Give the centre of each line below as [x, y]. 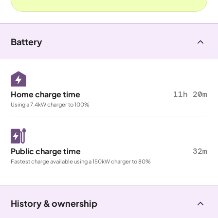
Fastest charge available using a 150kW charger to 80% [81, 161]
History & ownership [54, 203]
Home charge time [46, 94]
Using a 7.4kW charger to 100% [50, 104]
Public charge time [46, 151]
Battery [27, 42]
